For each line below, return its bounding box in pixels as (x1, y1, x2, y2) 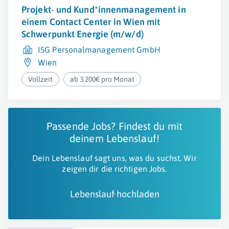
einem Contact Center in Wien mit (21, 16, 161, 27)
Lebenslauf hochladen (70, 189, 159, 199)
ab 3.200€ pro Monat (70, 75, 135, 83)
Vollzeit (28, 75, 53, 83)
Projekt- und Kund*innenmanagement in (21, 4, 186, 15)
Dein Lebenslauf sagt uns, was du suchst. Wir (32, 153, 197, 163)
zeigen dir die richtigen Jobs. (62, 164, 167, 173)
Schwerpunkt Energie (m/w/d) (21, 29, 144, 39)
